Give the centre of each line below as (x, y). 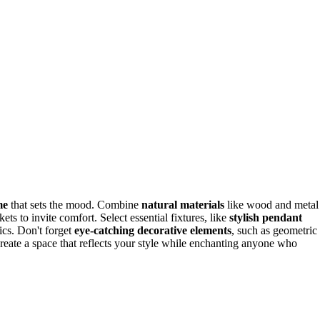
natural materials (183, 205)
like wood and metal (271, 205)
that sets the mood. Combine (75, 205)
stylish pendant (266, 218)
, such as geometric (274, 231)
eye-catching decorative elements (153, 231)
